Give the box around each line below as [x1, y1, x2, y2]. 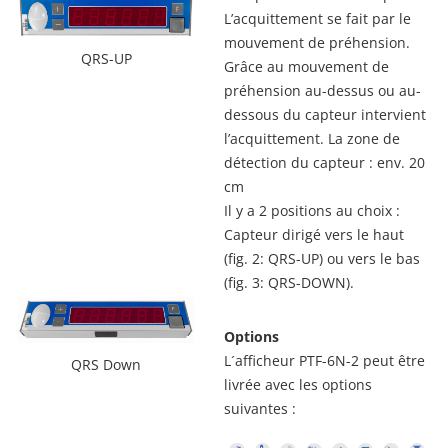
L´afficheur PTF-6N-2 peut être [224, 351, 425, 371]
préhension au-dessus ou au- [224, 81, 421, 101]
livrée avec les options [224, 375, 372, 395]
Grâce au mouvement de [224, 57, 389, 77]
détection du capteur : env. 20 [224, 153, 425, 173]
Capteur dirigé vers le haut [224, 225, 404, 245]
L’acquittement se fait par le [224, 9, 411, 29]
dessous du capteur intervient [224, 105, 426, 125]
